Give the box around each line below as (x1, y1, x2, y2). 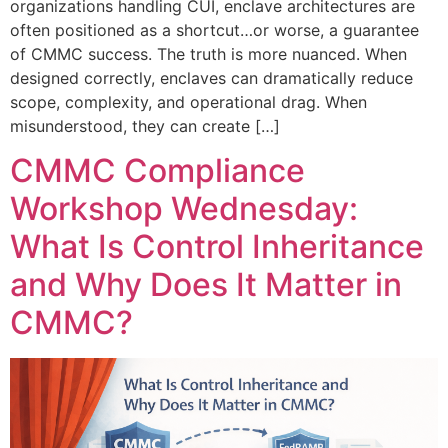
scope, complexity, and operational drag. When (10, 92, 367, 113)
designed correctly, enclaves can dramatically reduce (10, 68, 413, 89)
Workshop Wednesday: (10, 189, 358, 229)
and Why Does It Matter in (10, 265, 402, 305)
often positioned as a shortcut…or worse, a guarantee (10, 20, 419, 41)
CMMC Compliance (10, 151, 305, 191)
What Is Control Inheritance (10, 227, 424, 267)
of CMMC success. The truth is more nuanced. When (10, 44, 407, 65)
